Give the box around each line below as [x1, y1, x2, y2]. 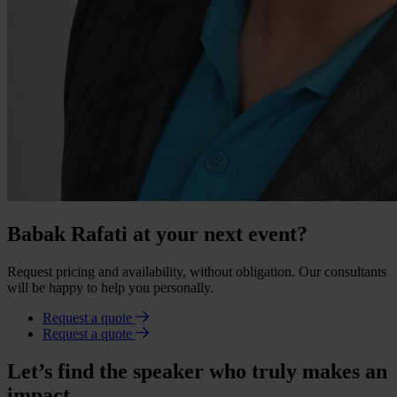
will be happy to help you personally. [7, 279, 214, 295]
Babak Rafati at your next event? [7, 222, 307, 245]
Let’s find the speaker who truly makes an [7, 359, 387, 383]
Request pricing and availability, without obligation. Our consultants [7, 263, 386, 279]
